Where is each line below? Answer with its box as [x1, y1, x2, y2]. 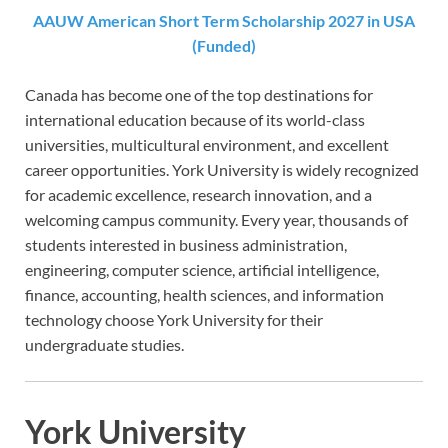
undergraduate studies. [25, 335, 184, 355]
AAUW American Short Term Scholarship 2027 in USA [33, 11, 415, 31]
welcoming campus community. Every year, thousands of [25, 210, 408, 230]
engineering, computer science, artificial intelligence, [25, 260, 379, 280]
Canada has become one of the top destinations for [25, 85, 373, 105]
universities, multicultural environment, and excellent [25, 135, 389, 155]
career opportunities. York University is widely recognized [25, 160, 419, 180]
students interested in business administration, [25, 235, 347, 255]
